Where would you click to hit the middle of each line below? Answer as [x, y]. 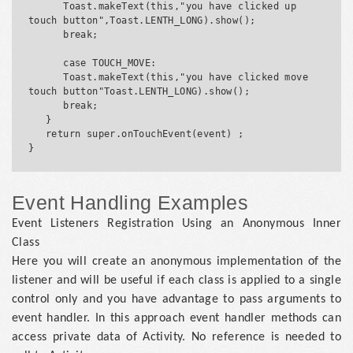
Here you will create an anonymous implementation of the [176, 261]
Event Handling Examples [130, 202]
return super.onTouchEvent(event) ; [37, 134]
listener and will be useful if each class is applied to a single [176, 280]
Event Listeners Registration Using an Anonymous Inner [176, 223]
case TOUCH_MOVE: [46, 63]
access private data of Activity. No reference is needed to [176, 337]
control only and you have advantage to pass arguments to [176, 299]
